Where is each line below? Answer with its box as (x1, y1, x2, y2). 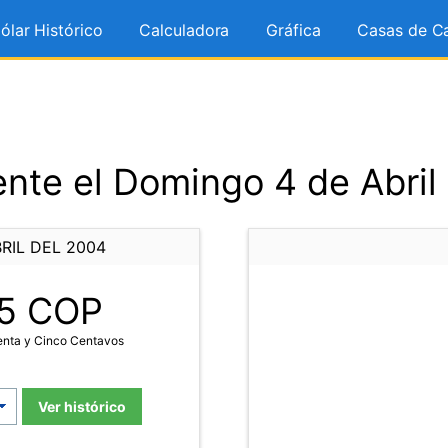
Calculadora (139, 20, 230, 40)
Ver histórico (38, 398, 126, 415)
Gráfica (266, 20, 321, 40)
